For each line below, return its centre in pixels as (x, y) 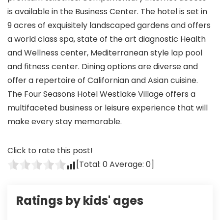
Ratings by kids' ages (80, 201)
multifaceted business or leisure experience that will (108, 108)
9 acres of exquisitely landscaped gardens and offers (109, 25)
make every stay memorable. (65, 122)
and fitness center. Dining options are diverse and (103, 67)
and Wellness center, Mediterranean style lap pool (105, 53)
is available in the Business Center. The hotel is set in (107, 12)
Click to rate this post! (50, 151)
